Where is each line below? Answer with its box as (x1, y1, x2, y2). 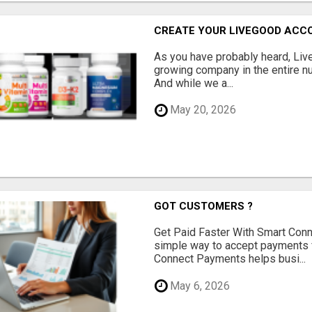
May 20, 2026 (167, 103, 237, 117)
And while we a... (154, 76, 234, 90)
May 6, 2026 (167, 279, 231, 292)
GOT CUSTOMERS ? (154, 200, 253, 213)
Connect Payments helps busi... (154, 252, 306, 266)
